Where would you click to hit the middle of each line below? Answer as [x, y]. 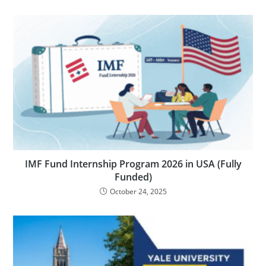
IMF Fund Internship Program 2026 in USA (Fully [133, 164]
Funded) [133, 177]
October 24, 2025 [138, 191]
